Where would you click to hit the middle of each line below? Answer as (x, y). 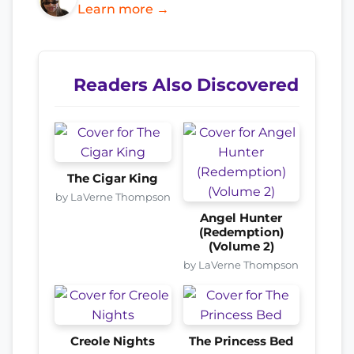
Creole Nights (113, 341)
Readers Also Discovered (186, 84)
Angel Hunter (241, 218)
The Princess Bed (241, 341)
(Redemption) (241, 232)
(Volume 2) (241, 246)
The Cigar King (113, 178)
